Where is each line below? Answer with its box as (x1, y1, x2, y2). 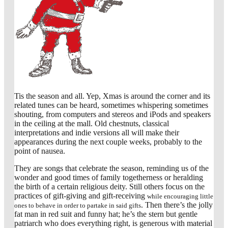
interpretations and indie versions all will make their (14, 128, 179, 137)
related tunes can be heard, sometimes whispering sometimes (14, 101, 208, 110)
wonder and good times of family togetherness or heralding (14, 173, 203, 182)
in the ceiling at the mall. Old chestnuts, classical (14, 119, 169, 128)
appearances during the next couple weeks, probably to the (14, 137, 202, 147)
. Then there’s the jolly (141, 201, 213, 210)
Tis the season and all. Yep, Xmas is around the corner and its (14, 92, 210, 101)
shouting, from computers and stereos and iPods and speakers (14, 110, 211, 119)
